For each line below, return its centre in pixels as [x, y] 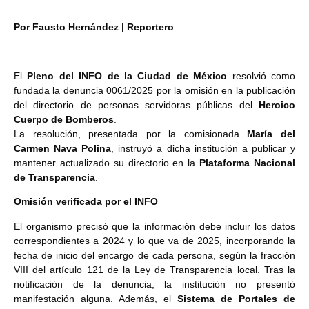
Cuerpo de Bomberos [64, 119]
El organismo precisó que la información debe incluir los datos [154, 226]
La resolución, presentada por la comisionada [131, 133]
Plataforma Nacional [248, 162]
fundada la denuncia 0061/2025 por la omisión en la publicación [154, 90]
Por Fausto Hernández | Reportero [94, 27]
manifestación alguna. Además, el [96, 298]
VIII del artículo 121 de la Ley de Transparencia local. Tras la [154, 269]
